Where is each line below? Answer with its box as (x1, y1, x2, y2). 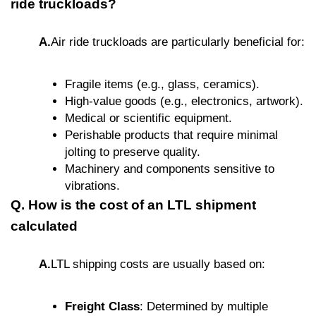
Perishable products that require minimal (65, 128, 278, 142)
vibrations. (65, 178, 120, 193)
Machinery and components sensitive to (65, 162, 274, 176)
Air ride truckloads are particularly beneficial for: (51, 35, 305, 49)
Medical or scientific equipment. (65, 111, 232, 125)
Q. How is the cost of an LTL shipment (11, 197, 256, 212)
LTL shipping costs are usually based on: (51, 257, 265, 271)
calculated (11, 218, 78, 233)
